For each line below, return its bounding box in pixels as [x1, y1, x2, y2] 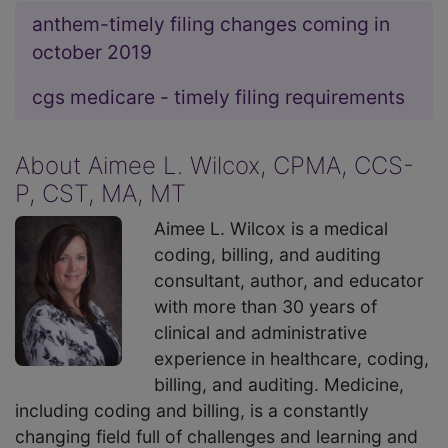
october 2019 [32, 39, 152, 64]
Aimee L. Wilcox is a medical [154, 217, 389, 239]
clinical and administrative [154, 321, 368, 343]
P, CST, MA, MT [15, 178, 186, 208]
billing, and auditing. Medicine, [154, 373, 405, 395]
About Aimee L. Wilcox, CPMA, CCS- [15, 150, 414, 180]
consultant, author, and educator [154, 269, 425, 291]
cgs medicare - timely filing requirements [32, 84, 405, 109]
